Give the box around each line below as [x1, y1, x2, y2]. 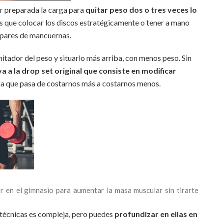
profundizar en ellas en [114, 209, 197, 219]
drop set [21, 66, 53, 76]
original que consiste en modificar [54, 66, 176, 76]
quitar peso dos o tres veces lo [85, 5, 197, 15]
